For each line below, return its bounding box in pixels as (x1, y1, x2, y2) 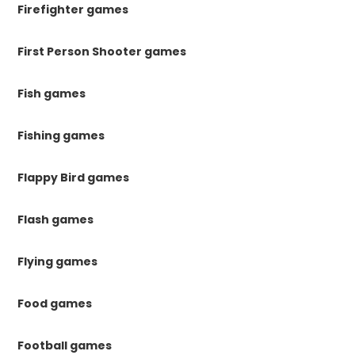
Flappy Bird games (17, 170, 130, 186)
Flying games (17, 254, 98, 270)
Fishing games (17, 128, 105, 144)
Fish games (17, 86, 86, 102)
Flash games (17, 212, 94, 228)
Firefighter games (17, 2, 129, 18)
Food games (17, 296, 93, 312)
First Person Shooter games (17, 44, 187, 60)
